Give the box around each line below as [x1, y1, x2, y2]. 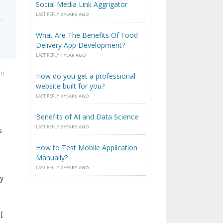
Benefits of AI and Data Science [36, 112, 139, 122]
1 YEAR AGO [60, 52, 86, 59]
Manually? [36, 153, 68, 163]
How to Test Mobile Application [36, 143, 138, 153]
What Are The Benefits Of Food [36, 30, 138, 40]
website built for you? [36, 81, 105, 91]
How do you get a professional [36, 71, 136, 81]
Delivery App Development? [36, 40, 125, 50]
